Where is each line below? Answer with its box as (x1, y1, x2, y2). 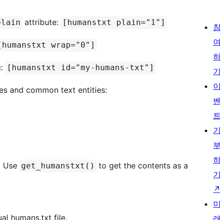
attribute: (22, 17, 61, 27)
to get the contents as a (96, 161, 188, 171)
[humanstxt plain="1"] (62, 18, 165, 27)
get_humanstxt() (21, 161, 95, 171)
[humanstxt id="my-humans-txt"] (7, 63, 154, 73)
